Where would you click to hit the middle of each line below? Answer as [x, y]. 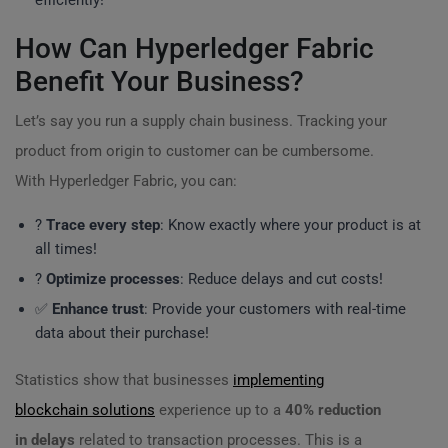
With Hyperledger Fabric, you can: [126, 181]
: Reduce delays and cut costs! [281, 279]
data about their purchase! [122, 333]
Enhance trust [98, 309]
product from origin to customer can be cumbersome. [194, 151]
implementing [278, 380]
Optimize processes [113, 279]
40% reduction [333, 410]
